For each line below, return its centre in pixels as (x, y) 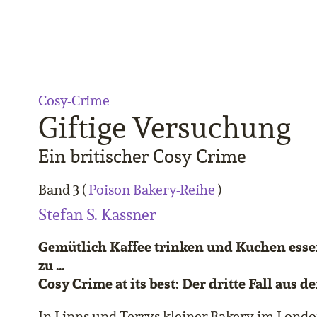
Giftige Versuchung (165, 127)
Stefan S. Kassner (97, 214)
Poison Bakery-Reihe (152, 190)
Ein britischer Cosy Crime (142, 156)
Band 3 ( (63, 190)
